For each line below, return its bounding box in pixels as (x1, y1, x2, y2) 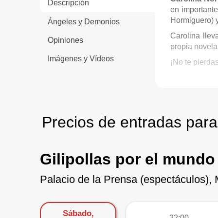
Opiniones (48, 36, 83, 44)
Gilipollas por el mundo (40, 150, 215, 168)
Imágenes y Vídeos (48, 54, 114, 63)
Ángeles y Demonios (48, 17, 120, 26)
